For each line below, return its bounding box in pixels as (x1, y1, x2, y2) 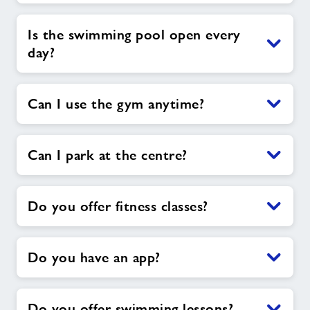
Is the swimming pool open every (28, 26, 241, 44)
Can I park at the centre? (28, 147, 188, 164)
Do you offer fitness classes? (28, 198, 208, 215)
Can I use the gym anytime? (28, 95, 204, 113)
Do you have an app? (28, 249, 161, 266)
